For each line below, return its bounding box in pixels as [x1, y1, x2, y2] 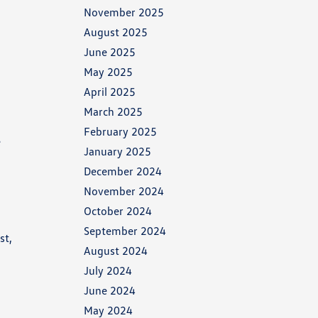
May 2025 [84, 65, 133, 79]
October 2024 [84, 204, 153, 218]
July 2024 [84, 263, 133, 278]
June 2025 [84, 45, 136, 59]
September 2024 [84, 224, 167, 238]
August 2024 [84, 243, 148, 258]
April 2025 [84, 84, 136, 99]
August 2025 [84, 25, 148, 39]
